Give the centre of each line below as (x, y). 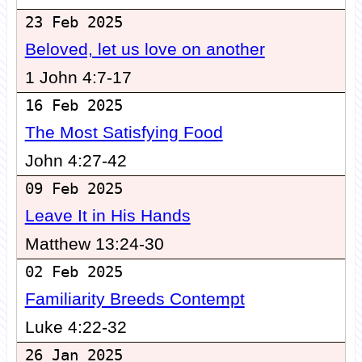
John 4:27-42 (76, 161)
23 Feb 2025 (74, 23)
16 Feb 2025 (74, 106)
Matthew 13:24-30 (94, 244)
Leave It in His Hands (107, 216)
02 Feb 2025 (74, 272)
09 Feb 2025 (74, 189)
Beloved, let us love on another (145, 50)
